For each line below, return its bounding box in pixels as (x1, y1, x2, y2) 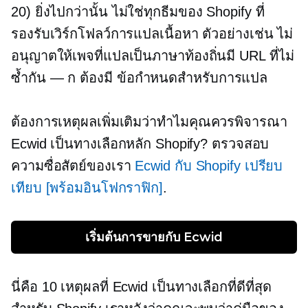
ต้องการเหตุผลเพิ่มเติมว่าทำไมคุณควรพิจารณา (11, 114, 287, 130)
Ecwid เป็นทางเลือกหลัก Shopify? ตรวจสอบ (11, 136, 269, 152)
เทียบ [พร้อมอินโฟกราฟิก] (11, 180, 163, 196)
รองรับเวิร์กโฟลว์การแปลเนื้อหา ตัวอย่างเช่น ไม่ (11, 26, 294, 42)
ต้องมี (80, 70, 113, 86)
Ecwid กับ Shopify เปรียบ (135, 158, 283, 174)
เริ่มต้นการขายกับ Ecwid (85, 230, 223, 245)
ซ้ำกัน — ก (11, 70, 80, 86)
